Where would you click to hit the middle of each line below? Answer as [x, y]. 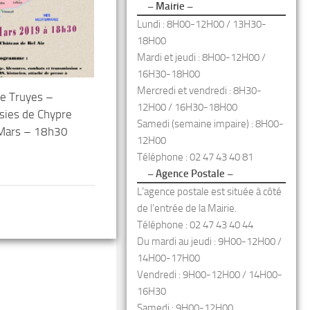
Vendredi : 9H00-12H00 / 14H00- [210, 275]
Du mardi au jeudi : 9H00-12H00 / [209, 241]
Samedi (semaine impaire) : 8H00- [210, 124]
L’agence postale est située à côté [209, 192]
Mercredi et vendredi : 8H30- [199, 91]
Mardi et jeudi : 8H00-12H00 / [201, 57]
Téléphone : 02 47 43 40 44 [195, 225]
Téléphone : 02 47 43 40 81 [195, 157]
